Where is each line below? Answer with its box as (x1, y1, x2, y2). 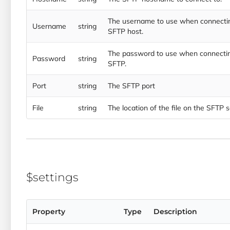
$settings (26, 170, 79, 184)
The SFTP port (108, 81, 155, 91)
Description (154, 207, 197, 217)
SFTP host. (108, 27, 143, 36)
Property (32, 207, 65, 217)
